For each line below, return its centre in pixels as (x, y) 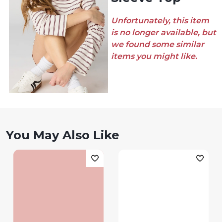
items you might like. (154, 56)
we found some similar (158, 44)
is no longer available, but (164, 32)
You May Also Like (63, 135)
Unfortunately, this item (160, 21)
